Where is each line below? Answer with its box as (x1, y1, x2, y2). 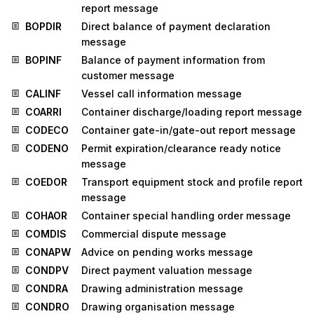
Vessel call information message (81, 88, 242, 100)
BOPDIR (25, 20, 62, 33)
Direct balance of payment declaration (81, 20, 271, 33)
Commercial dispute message (81, 228, 226, 240)
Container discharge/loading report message (81, 106, 302, 118)
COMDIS (25, 228, 67, 240)
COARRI (25, 106, 62, 118)
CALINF (25, 88, 61, 100)
